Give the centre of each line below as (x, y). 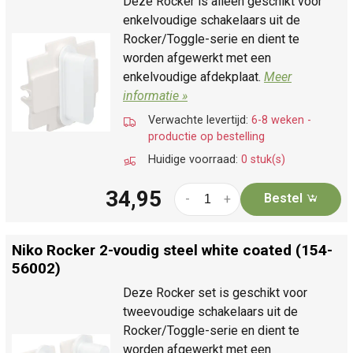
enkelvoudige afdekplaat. (193, 76)
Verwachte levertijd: (200, 120)
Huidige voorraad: (195, 159)
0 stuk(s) (263, 159)
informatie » (155, 95)
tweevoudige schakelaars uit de (210, 311)
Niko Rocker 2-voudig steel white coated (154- (172, 250)
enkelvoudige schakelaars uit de (212, 20)
